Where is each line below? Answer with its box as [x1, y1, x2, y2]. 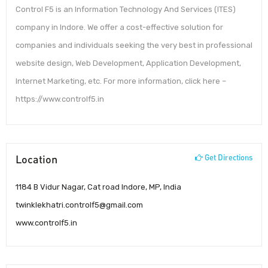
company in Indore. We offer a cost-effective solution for [16, 23, 223, 32]
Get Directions [203, 152, 252, 162]
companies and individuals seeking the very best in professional [16, 41, 252, 50]
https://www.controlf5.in [16, 95, 104, 104]
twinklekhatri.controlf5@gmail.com [16, 200, 143, 210]
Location [16, 152, 57, 166]
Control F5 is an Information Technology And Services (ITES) [16, 5, 236, 14]
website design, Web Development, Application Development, [16, 59, 241, 68]
